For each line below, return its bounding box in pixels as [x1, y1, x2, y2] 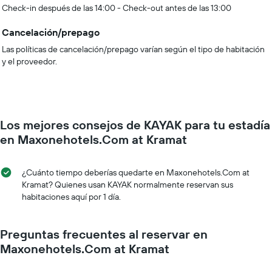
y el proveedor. [2, 56, 57, 67]
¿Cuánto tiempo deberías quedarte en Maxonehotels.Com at [22, 167, 250, 178]
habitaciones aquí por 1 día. [22, 191, 121, 202]
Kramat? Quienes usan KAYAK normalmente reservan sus [22, 179, 233, 190]
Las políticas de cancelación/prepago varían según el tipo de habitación [2, 44, 265, 55]
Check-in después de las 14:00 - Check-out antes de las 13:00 [2, 2, 231, 13]
